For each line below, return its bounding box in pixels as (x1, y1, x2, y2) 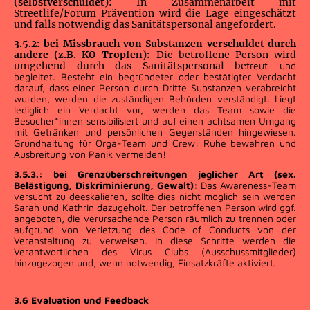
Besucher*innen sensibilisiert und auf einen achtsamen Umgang (14, 115, 296, 127)
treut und (246, 60, 297, 72)
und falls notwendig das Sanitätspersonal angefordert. (14, 18, 276, 31)
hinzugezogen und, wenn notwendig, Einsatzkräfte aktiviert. (14, 256, 279, 268)
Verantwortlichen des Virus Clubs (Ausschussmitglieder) (14, 245, 296, 257)
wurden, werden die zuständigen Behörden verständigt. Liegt (14, 93, 296, 105)
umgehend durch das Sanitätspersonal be (14, 60, 247, 73)
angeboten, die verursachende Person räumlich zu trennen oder (14, 212, 296, 224)
